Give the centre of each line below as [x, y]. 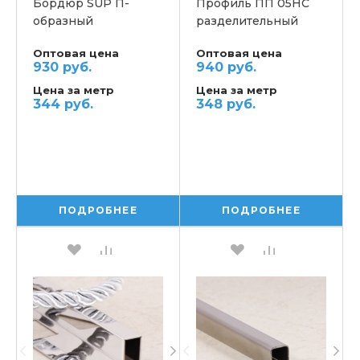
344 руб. [63, 104]
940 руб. [226, 67]
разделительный [247, 21]
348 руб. [226, 104]
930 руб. [62, 67]
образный [63, 21]
